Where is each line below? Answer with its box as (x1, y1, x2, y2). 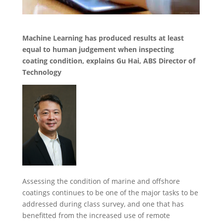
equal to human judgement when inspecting (22, 44, 174, 54)
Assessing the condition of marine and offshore (22, 176, 180, 186)
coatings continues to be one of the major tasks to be (22, 188, 198, 198)
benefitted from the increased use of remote (22, 211, 170, 221)
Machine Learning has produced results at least (22, 33, 184, 43)
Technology (22, 67, 61, 77)
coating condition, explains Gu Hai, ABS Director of (22, 55, 195, 65)
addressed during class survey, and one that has (22, 199, 184, 209)
